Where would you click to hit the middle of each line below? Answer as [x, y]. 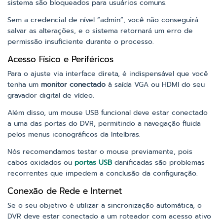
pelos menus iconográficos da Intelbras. [74, 134]
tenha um [24, 84]
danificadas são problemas [158, 162]
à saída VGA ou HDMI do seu [155, 84]
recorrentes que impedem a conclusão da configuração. [103, 173]
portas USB [93, 162]
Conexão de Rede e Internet [65, 191]
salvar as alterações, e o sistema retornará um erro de [100, 31]
